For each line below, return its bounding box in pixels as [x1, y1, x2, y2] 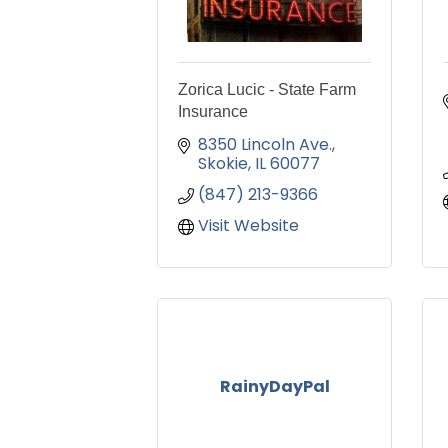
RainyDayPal [219, 375, 330, 399]
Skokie [198, 152, 248, 176]
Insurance [178, 103, 248, 121]
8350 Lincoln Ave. [198, 133, 332, 157]
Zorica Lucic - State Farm [178, 81, 356, 99]
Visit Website [198, 214, 299, 238]
